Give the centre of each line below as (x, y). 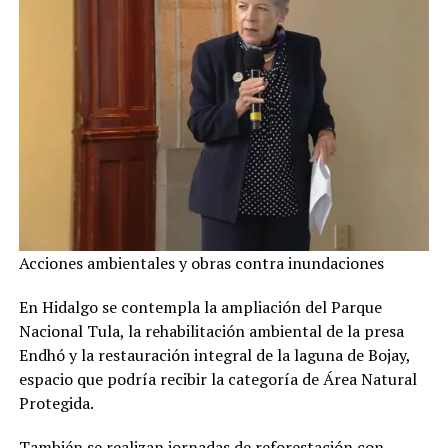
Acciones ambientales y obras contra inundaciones (201, 263)
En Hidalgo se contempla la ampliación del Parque (200, 307)
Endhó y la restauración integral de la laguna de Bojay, (214, 355)
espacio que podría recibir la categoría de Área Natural (217, 379)
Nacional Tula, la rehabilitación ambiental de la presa (211, 331)
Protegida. (56, 403)
